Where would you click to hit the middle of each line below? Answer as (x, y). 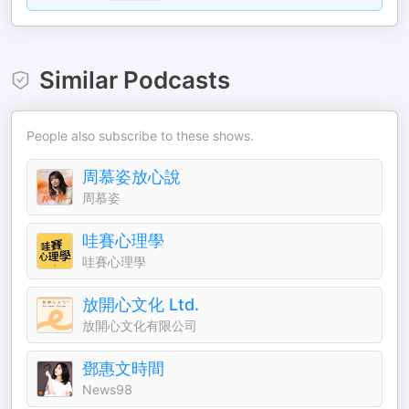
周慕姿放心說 (131, 177)
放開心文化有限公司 (140, 325)
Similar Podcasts (134, 80)
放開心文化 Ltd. (141, 304)
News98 (107, 389)
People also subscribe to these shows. (140, 136)
